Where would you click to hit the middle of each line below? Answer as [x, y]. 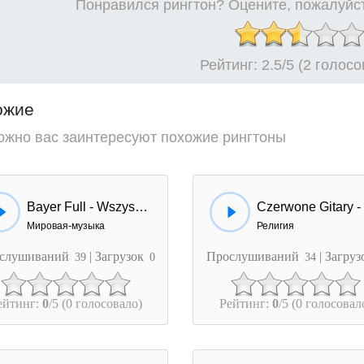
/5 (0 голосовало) [95, 303]
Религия [276, 226]
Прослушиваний [254, 256]
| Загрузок [118, 256]
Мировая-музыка [66, 226]
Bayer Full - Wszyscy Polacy [141, 207]
